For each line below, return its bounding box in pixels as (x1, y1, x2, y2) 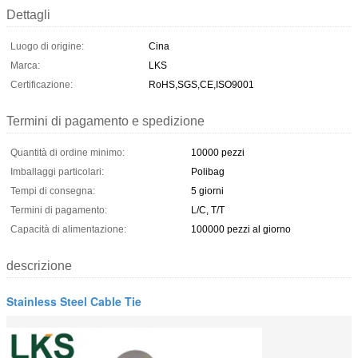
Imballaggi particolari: (10, 165, 104, 177)
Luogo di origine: (10, 40, 84, 52)
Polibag (191, 165, 225, 177)
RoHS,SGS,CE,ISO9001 (149, 78, 254, 90)
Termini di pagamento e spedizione (6, 113, 205, 128)
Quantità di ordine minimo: (10, 146, 125, 158)
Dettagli (6, 7, 50, 22)
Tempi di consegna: (10, 185, 95, 197)
